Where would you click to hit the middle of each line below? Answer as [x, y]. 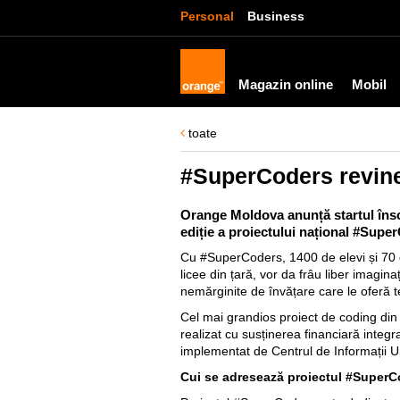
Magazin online [286, 84]
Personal [207, 16]
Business [276, 16]
